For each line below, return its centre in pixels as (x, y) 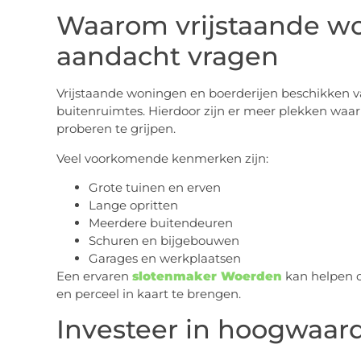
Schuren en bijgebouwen (164, 240)
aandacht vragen (167, 56)
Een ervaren (94, 276)
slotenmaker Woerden (207, 276)
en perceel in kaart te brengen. (148, 293)
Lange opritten (133, 205)
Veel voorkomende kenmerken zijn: (162, 158)
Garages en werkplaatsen (164, 258)
